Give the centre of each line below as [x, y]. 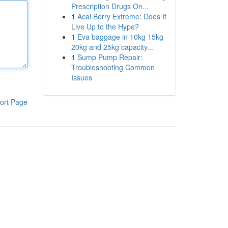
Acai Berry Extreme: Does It [122, 16]
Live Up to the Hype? [105, 26]
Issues [81, 77]
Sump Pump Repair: [110, 57]
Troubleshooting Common [113, 67]
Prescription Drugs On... [110, 6]
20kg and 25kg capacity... [112, 47]
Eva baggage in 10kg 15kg [120, 37]
